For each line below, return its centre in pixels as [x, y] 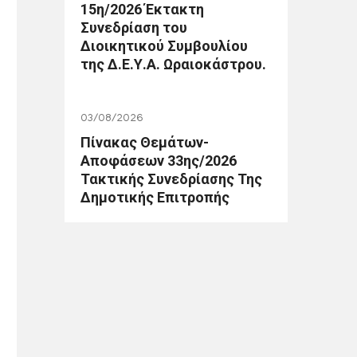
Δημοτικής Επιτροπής [155, 197]
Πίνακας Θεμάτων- [145, 142]
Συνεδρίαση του [134, 27]
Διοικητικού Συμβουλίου [164, 46]
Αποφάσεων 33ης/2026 [159, 161]
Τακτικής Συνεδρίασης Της [171, 179]
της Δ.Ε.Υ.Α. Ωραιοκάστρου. [173, 64]
